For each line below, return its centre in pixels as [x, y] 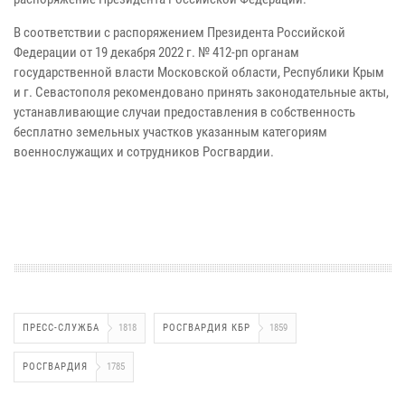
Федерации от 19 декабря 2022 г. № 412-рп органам [156, 52]
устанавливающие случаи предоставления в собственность [184, 112]
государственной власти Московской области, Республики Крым [199, 72]
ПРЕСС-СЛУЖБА [61, 327]
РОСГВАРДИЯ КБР [207, 327]
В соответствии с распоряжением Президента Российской [179, 32]
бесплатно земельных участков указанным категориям [170, 132]
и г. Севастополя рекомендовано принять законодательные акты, [201, 92]
